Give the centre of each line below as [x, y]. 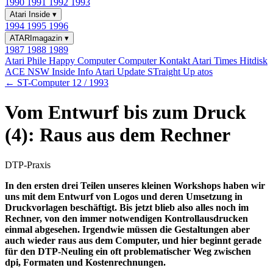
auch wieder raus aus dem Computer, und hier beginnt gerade [133, 240]
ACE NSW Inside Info [50, 72]
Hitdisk [253, 61]
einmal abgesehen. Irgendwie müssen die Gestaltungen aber [127, 229]
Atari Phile [27, 61]
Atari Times [216, 61]
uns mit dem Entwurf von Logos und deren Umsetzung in [124, 196]
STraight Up [172, 72]
